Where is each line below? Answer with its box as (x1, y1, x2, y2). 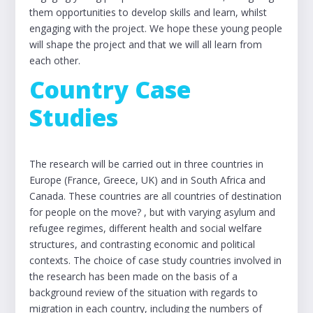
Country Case (29, 73, 191, 105)
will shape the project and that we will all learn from (29, 38, 263, 51)
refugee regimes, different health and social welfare (29, 221, 263, 235)
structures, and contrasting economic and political (29, 238, 256, 251)
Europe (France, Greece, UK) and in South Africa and (29, 173, 266, 187)
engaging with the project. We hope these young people (29, 22, 283, 35)
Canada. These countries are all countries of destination (29, 189, 282, 203)
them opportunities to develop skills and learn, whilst (29, 6, 268, 19)
